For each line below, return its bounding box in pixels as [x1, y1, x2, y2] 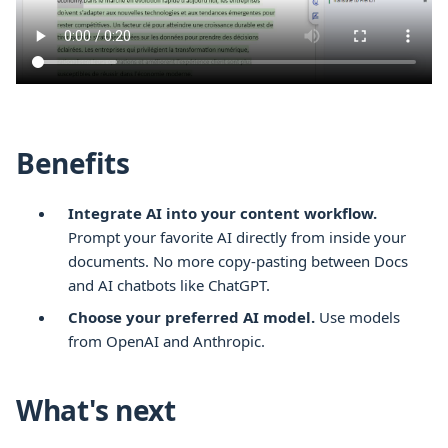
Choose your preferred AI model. [68, 306, 315, 327]
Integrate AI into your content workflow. [68, 202, 377, 223]
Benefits [16, 143, 130, 182]
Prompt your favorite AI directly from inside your [68, 226, 406, 247]
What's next [16, 390, 176, 429]
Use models [319, 306, 400, 327]
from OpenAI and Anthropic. [68, 330, 265, 351]
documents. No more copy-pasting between [68, 250, 374, 271]
